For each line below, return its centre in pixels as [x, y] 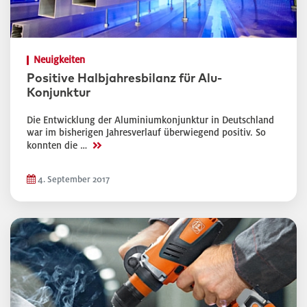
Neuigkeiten [59, 60]
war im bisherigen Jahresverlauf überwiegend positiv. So [146, 133]
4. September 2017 [73, 180]
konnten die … [58, 146]
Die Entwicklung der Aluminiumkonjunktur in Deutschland [150, 120]
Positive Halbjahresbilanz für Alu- [124, 79]
